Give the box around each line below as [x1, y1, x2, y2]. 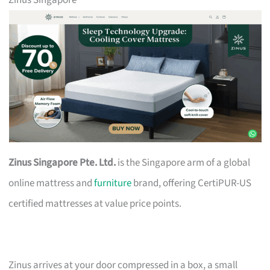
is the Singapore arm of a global [116, 155, 251, 171]
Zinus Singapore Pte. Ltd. [8, 155, 116, 171]
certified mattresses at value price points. [8, 196, 182, 212]
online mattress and [8, 176, 95, 191]
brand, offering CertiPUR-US [131, 176, 252, 191]
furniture [94, 176, 132, 191]
